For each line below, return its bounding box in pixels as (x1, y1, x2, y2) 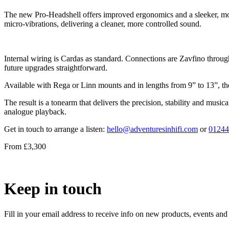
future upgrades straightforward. (4, 63, 107, 72)
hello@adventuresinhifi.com (107, 124, 198, 133)
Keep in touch (4, 179, 102, 198)
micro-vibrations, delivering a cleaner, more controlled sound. (4, 19, 201, 28)
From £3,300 (4, 142, 46, 151)
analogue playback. (4, 107, 66, 116)
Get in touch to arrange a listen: (4, 124, 107, 133)
